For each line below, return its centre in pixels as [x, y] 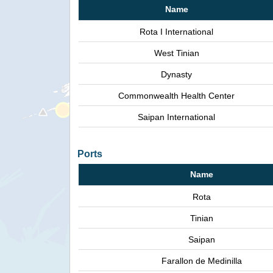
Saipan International [176, 117]
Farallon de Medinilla [202, 261]
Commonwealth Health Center [176, 96]
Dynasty [176, 75]
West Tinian [176, 53]
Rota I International [176, 32]
